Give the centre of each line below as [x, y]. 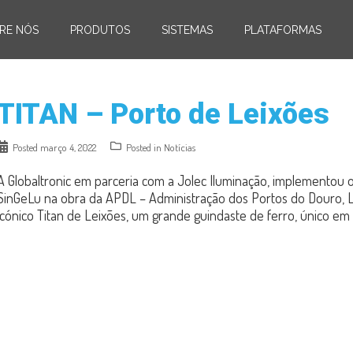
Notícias [180, 147]
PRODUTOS [100, 30]
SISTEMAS [187, 30]
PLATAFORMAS [283, 30]
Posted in [145, 147]
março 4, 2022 [68, 147]
